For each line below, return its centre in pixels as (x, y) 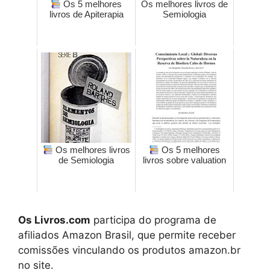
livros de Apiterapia (86, 14)
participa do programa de (153, 220)
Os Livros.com (54, 220)
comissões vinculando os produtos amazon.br (129, 250)
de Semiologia (86, 160)
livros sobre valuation (184, 160)
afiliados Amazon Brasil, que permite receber (127, 235)
